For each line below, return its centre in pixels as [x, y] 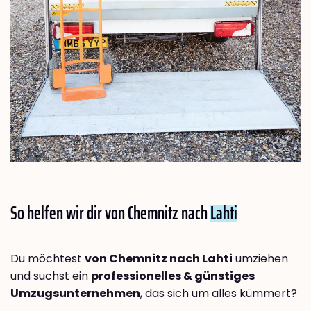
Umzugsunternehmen [75, 294]
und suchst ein [51, 276]
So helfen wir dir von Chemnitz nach [110, 213]
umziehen [260, 259]
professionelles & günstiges [173, 276]
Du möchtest [48, 259]
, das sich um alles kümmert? [219, 294]
